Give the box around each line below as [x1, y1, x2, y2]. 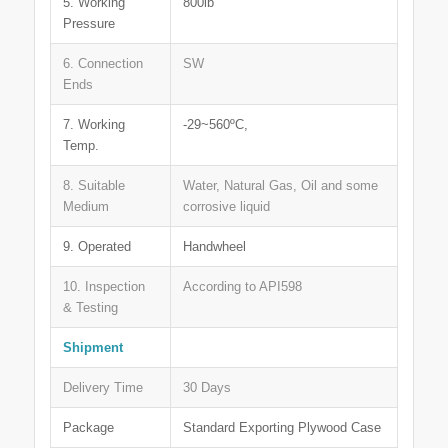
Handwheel [182, 238, 246, 254]
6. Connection [62, 55, 143, 71]
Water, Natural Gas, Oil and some [182, 177, 378, 193]
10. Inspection [62, 278, 145, 294]
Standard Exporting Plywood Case [182, 419, 381, 435]
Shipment [62, 339, 123, 355]
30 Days [182, 379, 231, 395]
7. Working [62, 116, 125, 132]
